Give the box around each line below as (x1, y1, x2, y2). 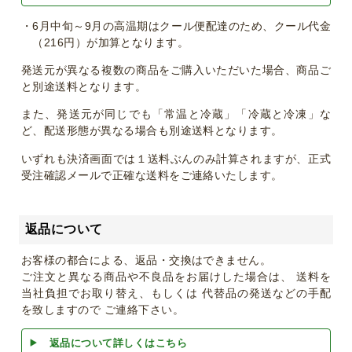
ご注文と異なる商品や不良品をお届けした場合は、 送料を (20, 270, 332, 284)
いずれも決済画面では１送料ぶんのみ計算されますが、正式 (20, 152, 332, 165)
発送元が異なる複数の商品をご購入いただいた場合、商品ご (20, 64, 332, 77)
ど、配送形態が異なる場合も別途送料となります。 (20, 124, 283, 137)
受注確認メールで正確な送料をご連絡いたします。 (20, 168, 283, 181)
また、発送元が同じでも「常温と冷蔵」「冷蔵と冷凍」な (20, 108, 332, 121)
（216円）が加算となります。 (32, 35, 189, 49)
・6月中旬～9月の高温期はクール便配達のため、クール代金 (20, 19, 332, 32)
